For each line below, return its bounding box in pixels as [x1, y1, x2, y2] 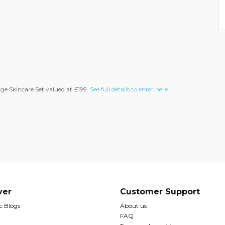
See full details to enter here [90, 85, 168, 93]
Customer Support [120, 187, 200, 196]
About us [120, 202, 147, 209]
